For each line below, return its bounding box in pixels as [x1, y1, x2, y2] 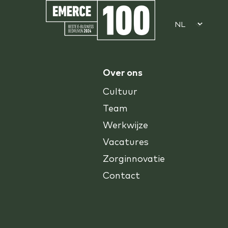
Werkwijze [103, 119, 149, 131]
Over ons [103, 67, 143, 79]
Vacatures [103, 136, 149, 148]
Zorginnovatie [103, 153, 165, 165]
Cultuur [103, 85, 138, 98]
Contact [103, 169, 140, 182]
